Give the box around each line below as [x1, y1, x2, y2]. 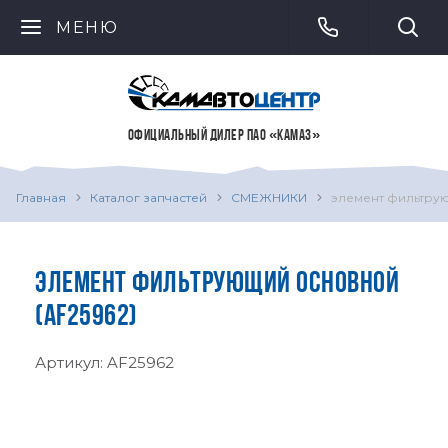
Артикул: [35, 353, 107, 372]
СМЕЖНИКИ [231, 190, 307, 205]
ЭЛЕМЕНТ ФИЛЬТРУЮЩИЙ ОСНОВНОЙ [35, 269, 399, 300]
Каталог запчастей [90, 190, 207, 205]
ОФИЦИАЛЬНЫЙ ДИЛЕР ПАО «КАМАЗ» [127, 129, 321, 145]
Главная [16, 190, 66, 205]
